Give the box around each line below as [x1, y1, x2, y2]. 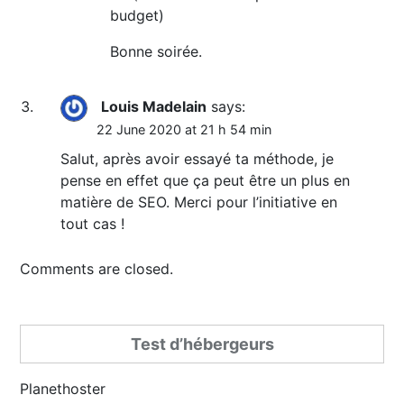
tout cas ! [60, 215, 125, 234]
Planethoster [20, 380, 106, 399]
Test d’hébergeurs [130, 335, 274, 354]
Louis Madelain [101, 97, 207, 116]
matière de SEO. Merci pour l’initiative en [60, 193, 338, 212]
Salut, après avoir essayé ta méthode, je [60, 150, 335, 169]
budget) [110, 6, 165, 25]
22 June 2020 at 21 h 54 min [96, 122, 272, 138]
